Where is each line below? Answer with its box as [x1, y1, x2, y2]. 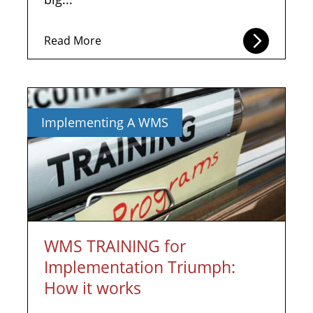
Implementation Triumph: [44, 256, 235, 278]
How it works [44, 277, 141, 299]
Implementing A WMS [41, 114, 168, 131]
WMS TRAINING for [44, 235, 186, 257]
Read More [44, 33, 101, 48]
